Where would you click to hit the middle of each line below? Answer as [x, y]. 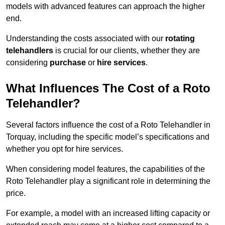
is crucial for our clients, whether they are [127, 51]
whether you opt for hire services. [65, 149]
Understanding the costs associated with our [86, 39]
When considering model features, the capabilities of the [105, 169]
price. [16, 193]
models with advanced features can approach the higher [105, 7]
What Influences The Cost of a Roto [108, 88]
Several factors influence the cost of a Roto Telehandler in [108, 125]
